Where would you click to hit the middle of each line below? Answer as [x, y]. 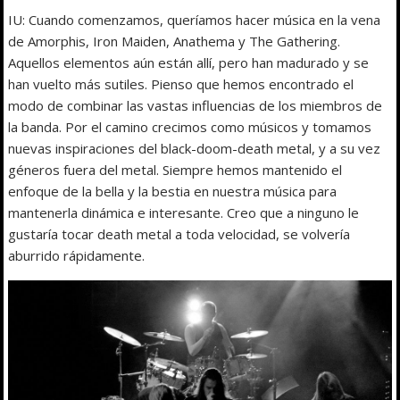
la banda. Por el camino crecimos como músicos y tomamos [190, 126]
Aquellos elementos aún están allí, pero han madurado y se [189, 62]
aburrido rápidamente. [77, 255]
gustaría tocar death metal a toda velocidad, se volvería [179, 233]
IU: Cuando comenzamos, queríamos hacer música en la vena [195, 19]
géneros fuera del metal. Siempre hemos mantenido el [175, 169]
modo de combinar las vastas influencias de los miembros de [196, 105]
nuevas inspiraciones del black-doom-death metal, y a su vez [195, 148]
